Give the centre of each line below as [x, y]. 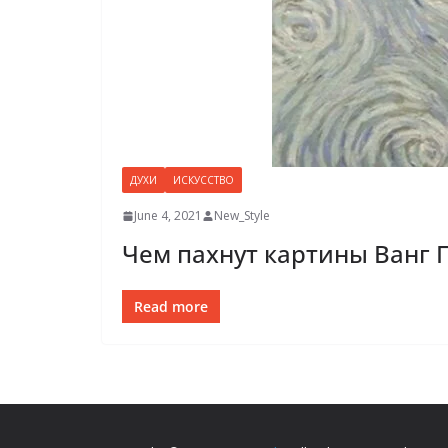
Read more [171, 306]
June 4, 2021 [168, 215]
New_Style [242, 215]
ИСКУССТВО [203, 180]
